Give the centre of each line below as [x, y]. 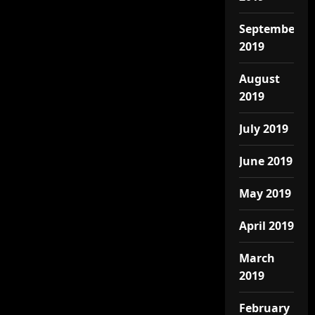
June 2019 [265, 161]
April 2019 [266, 226]
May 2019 [265, 193]
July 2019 [263, 129]
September [269, 29]
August [259, 79]
